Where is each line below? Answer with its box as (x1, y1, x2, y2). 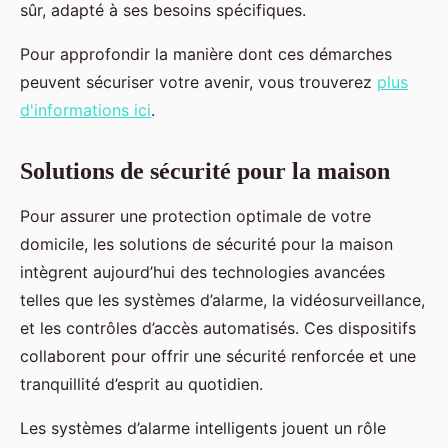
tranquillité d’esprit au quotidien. (20, 373, 263, 394)
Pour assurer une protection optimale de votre (20, 205, 371, 226)
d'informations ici (20, 99, 151, 120)
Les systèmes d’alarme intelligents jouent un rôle (20, 417, 386, 438)
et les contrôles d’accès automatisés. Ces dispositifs (20, 317, 416, 338)
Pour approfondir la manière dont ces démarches (20, 43, 392, 64)
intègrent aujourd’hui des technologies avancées (20, 261, 385, 282)
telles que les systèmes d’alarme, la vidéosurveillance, (20, 289, 425, 310)
